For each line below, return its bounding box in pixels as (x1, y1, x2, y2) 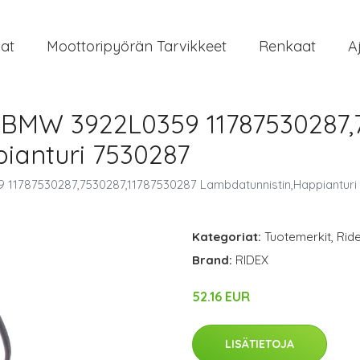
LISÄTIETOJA (225, 337, 294, 351)
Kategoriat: (192, 229, 261, 244)
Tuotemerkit (264, 229, 331, 244)
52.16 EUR (192, 288, 250, 305)
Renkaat (259, 37, 316, 55)
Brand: (192, 252, 235, 268)
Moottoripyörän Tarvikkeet (47, 37, 227, 55)
